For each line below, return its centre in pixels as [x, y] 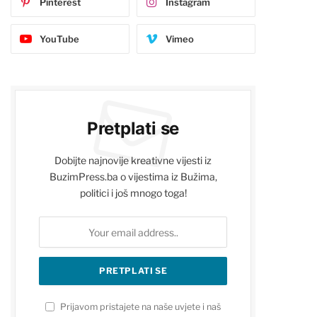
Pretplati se [133, 129]
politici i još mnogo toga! [133, 193]
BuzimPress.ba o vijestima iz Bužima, [133, 177]
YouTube [59, 39]
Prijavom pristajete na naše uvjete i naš [139, 307]
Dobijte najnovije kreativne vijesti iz [133, 161]
